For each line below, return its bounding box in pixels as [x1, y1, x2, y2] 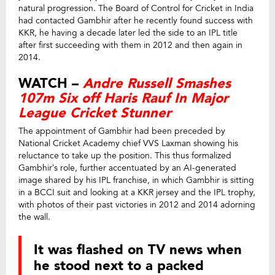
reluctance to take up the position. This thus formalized [18, 149, 231, 161]
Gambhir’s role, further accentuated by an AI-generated [18, 161, 236, 174]
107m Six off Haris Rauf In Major [18, 88, 228, 107]
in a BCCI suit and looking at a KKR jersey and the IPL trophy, [18, 186, 255, 198]
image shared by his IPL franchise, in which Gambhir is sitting [18, 174, 254, 186]
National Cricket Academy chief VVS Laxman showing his [18, 137, 238, 149]
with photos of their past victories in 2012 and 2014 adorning [18, 198, 255, 211]
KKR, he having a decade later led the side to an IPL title [18, 26, 238, 39]
